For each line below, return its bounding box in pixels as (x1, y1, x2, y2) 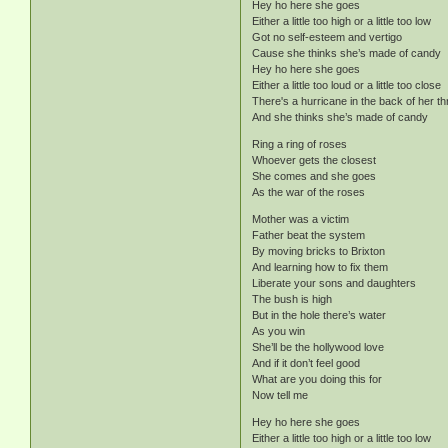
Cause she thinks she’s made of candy (252, 47, 442, 60)
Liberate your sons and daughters (252, 277, 417, 290)
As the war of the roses (252, 186, 366, 199)
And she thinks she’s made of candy (252, 111, 429, 124)
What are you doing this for (252, 373, 383, 386)
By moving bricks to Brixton (252, 245, 386, 258)
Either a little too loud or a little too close (252, 79, 442, 92)
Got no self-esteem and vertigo (252, 31, 403, 44)
